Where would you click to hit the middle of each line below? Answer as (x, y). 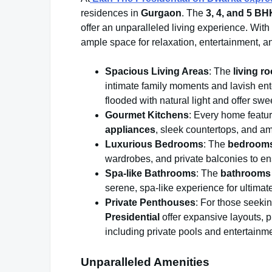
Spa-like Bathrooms (151, 174)
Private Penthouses (150, 203)
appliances (130, 130)
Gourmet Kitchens (147, 115)
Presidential (132, 217)
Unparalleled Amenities (145, 262)
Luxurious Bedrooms (154, 144)
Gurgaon (161, 13)
